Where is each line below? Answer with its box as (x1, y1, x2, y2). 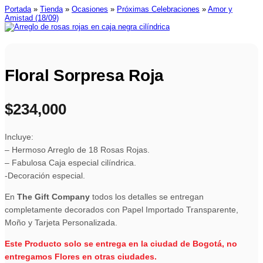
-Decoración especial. (5, 170, 85, 180)
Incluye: (5, 131, 33, 141)
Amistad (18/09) (5, 13, 59, 22)
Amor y (208, 4, 232, 14)
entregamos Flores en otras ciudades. (5, 251, 157, 261)
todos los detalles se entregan (90, 191, 204, 201)
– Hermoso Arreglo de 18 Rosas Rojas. (5, 144, 150, 154)
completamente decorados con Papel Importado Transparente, (5, 204, 238, 214)
